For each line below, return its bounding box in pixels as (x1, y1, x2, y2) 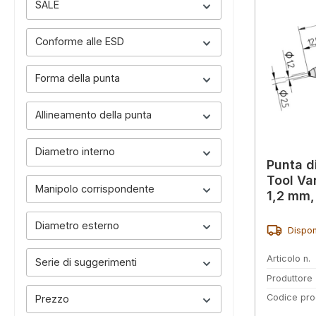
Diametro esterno (35, 219, 119, 231)
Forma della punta (35, 72, 120, 85)
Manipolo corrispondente (35, 182, 154, 195)
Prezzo (35, 292, 69, 305)
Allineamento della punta (35, 109, 152, 121)
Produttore (267, 272, 312, 284)
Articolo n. (267, 253, 310, 265)
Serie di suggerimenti (35, 255, 137, 268)
